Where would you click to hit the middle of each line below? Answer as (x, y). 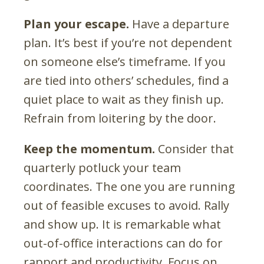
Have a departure (179, 24)
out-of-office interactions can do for (123, 243)
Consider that (194, 148)
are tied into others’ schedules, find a (126, 80)
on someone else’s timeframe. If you (125, 61)
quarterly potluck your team (102, 167)
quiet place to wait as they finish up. (124, 99)
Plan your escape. (76, 24)
